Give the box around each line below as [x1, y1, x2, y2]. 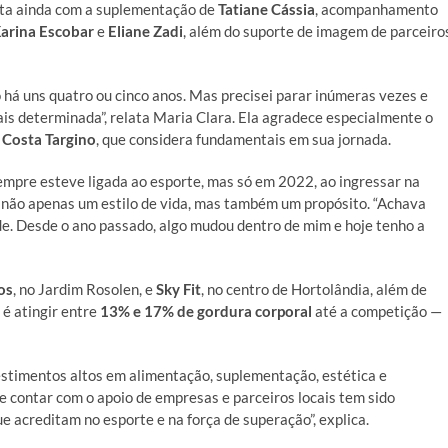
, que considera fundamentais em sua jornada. [96, 130, 391, 148]
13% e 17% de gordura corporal [100, 302, 312, 320]
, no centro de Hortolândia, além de [201, 280, 427, 298]
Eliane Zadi [108, 22, 183, 40]
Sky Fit [156, 280, 201, 298]
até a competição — [312, 302, 442, 320]
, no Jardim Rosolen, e [13, 280, 156, 298]
